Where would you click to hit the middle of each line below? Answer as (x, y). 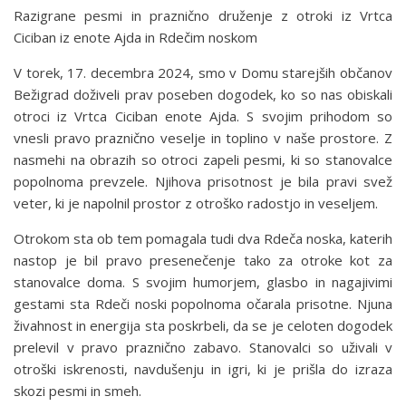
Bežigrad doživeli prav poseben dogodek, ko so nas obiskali (203, 95)
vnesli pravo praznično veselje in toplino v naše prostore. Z (203, 138)
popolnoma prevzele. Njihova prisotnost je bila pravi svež (203, 182)
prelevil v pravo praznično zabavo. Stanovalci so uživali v (203, 348)
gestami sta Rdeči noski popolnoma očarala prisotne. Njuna (203, 304)
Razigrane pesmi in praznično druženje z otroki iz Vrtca (203, 16)
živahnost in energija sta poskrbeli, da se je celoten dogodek (203, 326)
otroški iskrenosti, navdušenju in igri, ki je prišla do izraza (203, 369)
